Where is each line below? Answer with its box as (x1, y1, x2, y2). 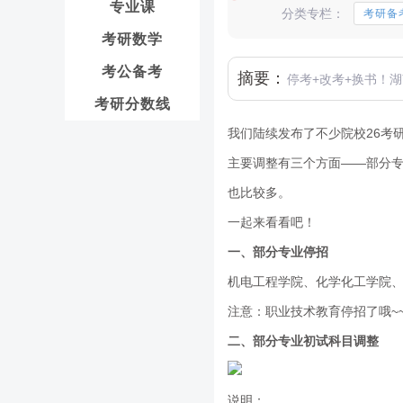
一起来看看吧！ (228, 215, 316, 229)
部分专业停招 (253, 245, 328, 259)
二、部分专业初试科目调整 (228, 334, 379, 348)
